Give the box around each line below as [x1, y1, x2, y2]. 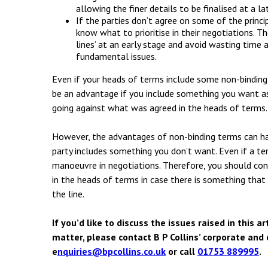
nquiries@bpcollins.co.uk [57, 245, 166, 257]
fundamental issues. [76, 50, 157, 62]
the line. [52, 188, 84, 200]
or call [166, 245, 197, 257]
